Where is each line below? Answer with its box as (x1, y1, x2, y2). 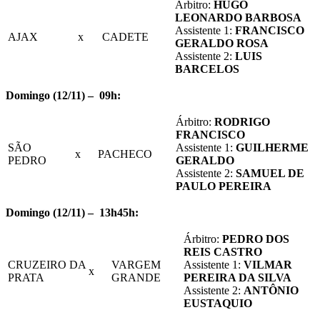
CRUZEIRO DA (8, 259, 86, 271)
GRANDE (111, 271, 161, 284)
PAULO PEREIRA (176, 180, 271, 193)
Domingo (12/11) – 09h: (6, 89, 121, 102)
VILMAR (244, 259, 292, 271)
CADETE (102, 31, 149, 44)
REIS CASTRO (184, 246, 262, 259)
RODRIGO (214, 116, 270, 129)
